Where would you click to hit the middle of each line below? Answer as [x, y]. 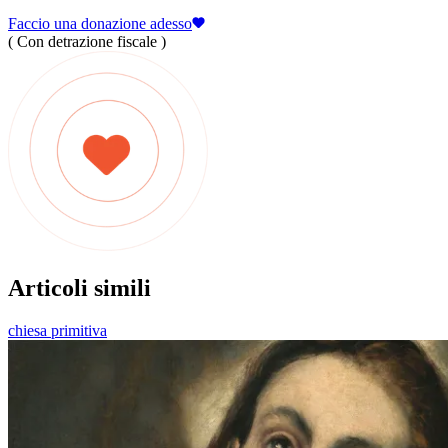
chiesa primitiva [57, 330]
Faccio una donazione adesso [100, 23]
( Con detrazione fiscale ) [87, 41]
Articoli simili [79, 287]
